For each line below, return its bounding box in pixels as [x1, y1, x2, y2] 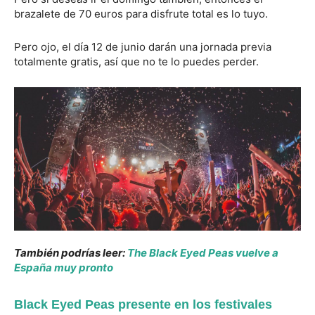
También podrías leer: [14, 246, 127, 260]
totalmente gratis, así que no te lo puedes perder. [14, 55, 259, 69]
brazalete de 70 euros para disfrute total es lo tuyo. [14, 7, 268, 21]
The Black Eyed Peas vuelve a [127, 246, 278, 260]
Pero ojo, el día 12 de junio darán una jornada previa [14, 40, 271, 54]
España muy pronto [14, 261, 113, 275]
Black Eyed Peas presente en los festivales [14, 297, 272, 312]
